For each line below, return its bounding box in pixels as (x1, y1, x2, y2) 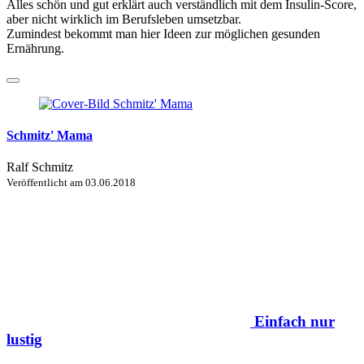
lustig (6, 330, 42, 348)
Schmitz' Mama (6, 128, 93, 142)
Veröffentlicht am (6, 176, 85, 189)
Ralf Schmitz (6, 160, 73, 175)
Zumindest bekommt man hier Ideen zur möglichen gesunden (6, 26, 320, 41)
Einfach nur (254, 312, 335, 330)
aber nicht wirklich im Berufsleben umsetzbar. (6, 11, 241, 26)
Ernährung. (6, 41, 64, 55)
